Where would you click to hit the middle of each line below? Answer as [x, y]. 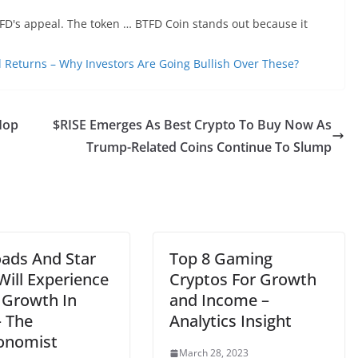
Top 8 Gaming [221, 259]
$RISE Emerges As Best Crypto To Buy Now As [192, 125]
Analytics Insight [231, 321]
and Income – [219, 300]
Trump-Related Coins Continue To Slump [209, 147]
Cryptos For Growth [243, 279]
